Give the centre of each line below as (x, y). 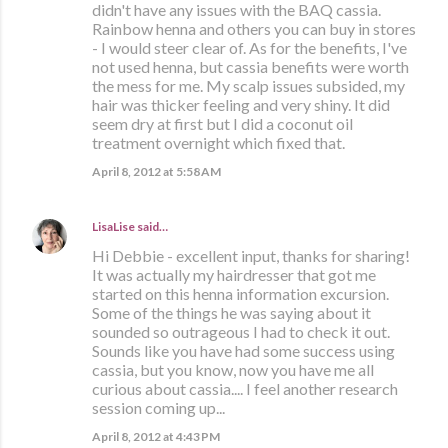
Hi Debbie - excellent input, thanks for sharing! (251, 256)
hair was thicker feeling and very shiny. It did (241, 105)
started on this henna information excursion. (240, 294)
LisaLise (113, 227)
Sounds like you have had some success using (243, 351)
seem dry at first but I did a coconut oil (222, 124)
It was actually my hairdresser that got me (234, 275)
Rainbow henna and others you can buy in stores (254, 29)
